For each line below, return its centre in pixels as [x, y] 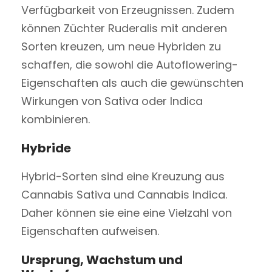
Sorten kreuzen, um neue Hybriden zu [121, 46]
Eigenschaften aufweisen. [90, 231]
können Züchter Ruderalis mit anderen [124, 28]
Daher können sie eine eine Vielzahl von [127, 212]
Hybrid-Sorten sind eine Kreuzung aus [123, 176]
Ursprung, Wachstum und [102, 260]
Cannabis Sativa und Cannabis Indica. [126, 194]
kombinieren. [56, 119]
